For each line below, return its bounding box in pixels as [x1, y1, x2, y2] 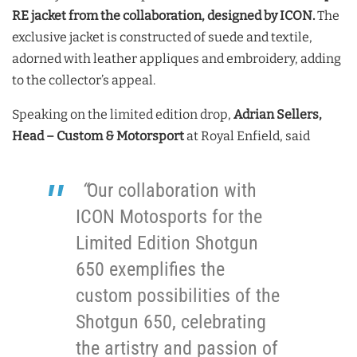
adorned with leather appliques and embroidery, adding [12, 51, 341, 67]
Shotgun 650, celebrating [76, 311, 266, 334]
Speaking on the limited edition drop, [12, 107, 233, 123]
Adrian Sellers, [233, 107, 322, 123]
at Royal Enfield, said [186, 128, 310, 144]
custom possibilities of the [76, 284, 280, 308]
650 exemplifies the [76, 258, 225, 281]
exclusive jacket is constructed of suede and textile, [12, 29, 312, 45]
